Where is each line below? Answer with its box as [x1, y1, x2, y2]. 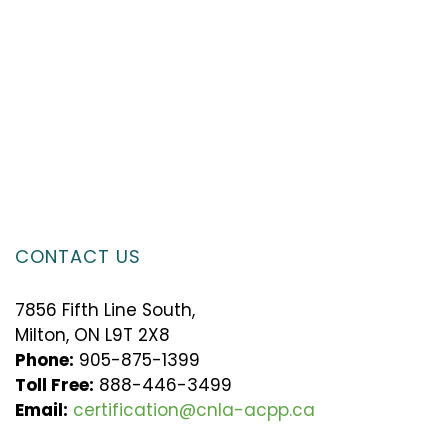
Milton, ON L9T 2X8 [14, 322, 170, 347]
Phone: [14, 347, 74, 372]
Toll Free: [14, 372, 94, 397]
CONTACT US [14, 243, 141, 269]
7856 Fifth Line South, [14, 297, 195, 322]
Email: [14, 397, 68, 422]
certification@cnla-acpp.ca [72, 397, 315, 422]
